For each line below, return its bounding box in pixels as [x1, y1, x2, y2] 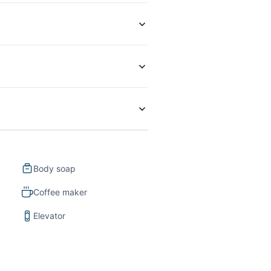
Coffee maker [33, 187, 87, 198]
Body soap [33, 163, 76, 174]
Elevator [33, 211, 65, 221]
